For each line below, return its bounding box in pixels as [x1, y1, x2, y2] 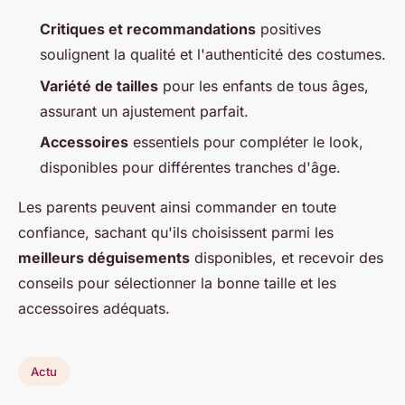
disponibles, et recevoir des [190, 248, 383, 267]
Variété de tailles [40, 76, 158, 95]
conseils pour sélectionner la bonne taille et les [18, 273, 336, 292]
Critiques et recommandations [40, 20, 256, 39]
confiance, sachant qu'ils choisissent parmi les [18, 222, 334, 241]
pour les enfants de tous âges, [158, 76, 369, 95]
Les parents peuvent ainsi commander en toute [18, 197, 336, 216]
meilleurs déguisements [18, 248, 190, 267]
